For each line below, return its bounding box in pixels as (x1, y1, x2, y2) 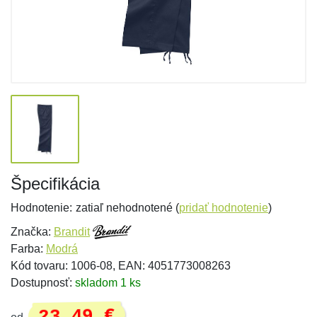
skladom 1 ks (75, 277, 141, 289)
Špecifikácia (11, 174, 100, 193)
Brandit (54, 226, 90, 238)
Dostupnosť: (11, 277, 75, 289)
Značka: (11, 226, 54, 238)
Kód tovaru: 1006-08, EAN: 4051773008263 (11, 260, 231, 272)
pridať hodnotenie (179, 202, 268, 214)
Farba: (11, 243, 46, 255)
